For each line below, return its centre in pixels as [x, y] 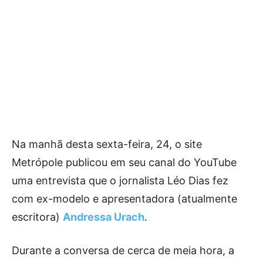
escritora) [37, 217]
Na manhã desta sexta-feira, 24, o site [107, 144]
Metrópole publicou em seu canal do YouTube [124, 162]
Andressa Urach [104, 217]
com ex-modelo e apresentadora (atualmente [124, 198]
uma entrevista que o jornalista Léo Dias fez [120, 180]
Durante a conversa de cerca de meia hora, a [123, 250]
